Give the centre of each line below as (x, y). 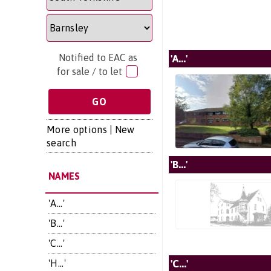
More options (77, 129)
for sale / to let (90, 71)
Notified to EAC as (98, 57)
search (61, 143)
